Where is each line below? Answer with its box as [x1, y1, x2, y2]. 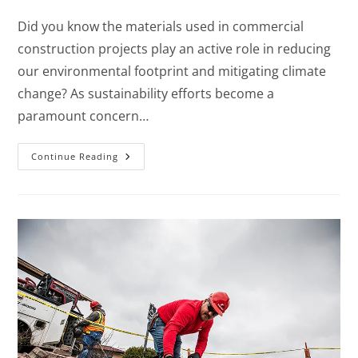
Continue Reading [31, 150, 119, 163]
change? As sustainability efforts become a [18, 85, 275, 103]
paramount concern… [18, 107, 149, 125]
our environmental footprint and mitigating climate [18, 62, 327, 81]
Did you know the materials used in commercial [18, 18, 304, 36]
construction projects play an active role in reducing [18, 40, 332, 58]
